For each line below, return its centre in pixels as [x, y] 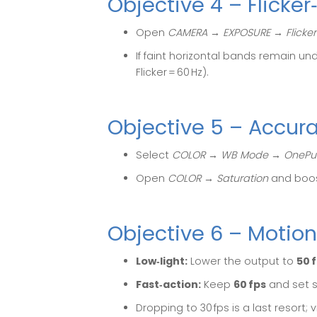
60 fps [250, 285]
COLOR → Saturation [218, 178]
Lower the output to [242, 261]
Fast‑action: [168, 285]
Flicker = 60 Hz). [172, 72]
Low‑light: [162, 261]
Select [154, 155]
